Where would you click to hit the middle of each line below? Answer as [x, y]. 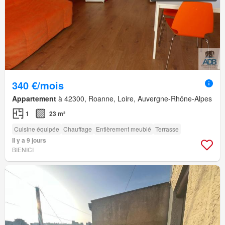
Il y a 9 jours [29, 140]
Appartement [34, 98]
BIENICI [23, 149]
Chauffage [78, 129]
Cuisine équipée [37, 129]
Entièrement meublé [124, 129]
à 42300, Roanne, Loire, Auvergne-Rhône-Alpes [134, 98]
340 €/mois [38, 85]
